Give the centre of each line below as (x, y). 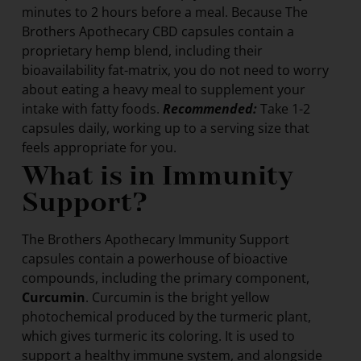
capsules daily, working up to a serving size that (165, 128)
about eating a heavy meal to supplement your (163, 89)
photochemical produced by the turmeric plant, (166, 316)
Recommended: (210, 108)
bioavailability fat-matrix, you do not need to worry (175, 70)
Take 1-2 (283, 108)
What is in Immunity (157, 176)
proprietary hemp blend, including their (142, 50)
